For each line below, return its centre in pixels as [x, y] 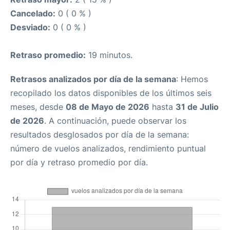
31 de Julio [197, 107]
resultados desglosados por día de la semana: [100, 135]
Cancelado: [33, 13]
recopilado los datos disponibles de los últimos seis [111, 93]
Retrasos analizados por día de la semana [93, 79]
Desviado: [30, 27]
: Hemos [192, 79]
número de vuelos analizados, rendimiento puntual [108, 148]
